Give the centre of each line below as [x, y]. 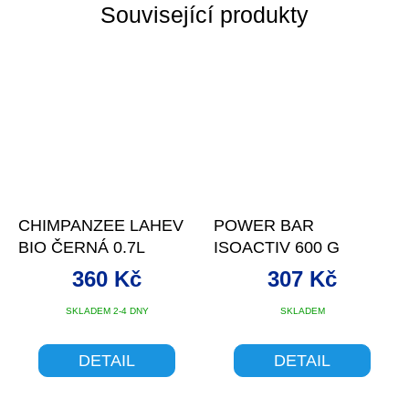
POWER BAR [264, 226]
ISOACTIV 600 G [277, 248]
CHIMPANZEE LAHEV [101, 226]
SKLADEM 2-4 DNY [107, 311]
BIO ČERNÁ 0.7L [82, 248]
